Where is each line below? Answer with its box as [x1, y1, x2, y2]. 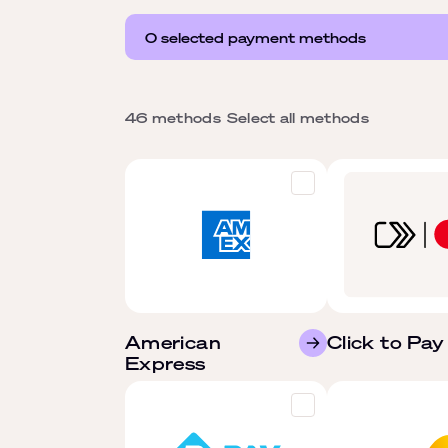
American [125, 330, 221, 354]
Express [125, 351, 206, 375]
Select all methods [226, 108, 369, 127]
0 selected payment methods [145, 27, 366, 47]
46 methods [125, 108, 221, 127]
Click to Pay [327, 330, 445, 354]
